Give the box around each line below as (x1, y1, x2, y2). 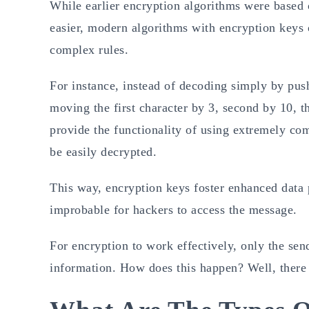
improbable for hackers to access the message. (50, 202, 297, 217)
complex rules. (50, 42, 132, 57)
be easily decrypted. (50, 144, 157, 159)
